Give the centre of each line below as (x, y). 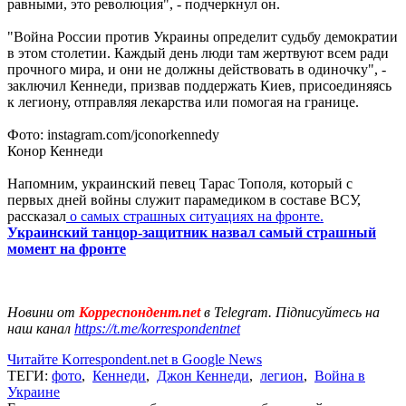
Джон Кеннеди (203, 375)
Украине (34, 391)
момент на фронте (67, 248)
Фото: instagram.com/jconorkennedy (115, 134)
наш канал (41, 328)
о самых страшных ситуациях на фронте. (195, 216)
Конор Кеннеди (55, 150)
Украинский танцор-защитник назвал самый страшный (192, 232)
